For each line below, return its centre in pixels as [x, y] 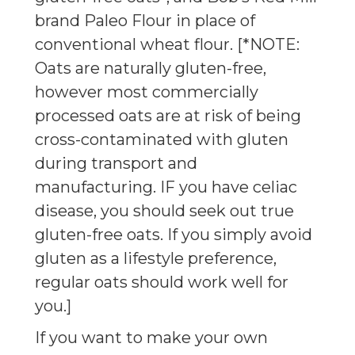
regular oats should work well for [162, 282]
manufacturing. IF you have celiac [166, 187]
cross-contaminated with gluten [162, 139]
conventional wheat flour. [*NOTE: [167, 44]
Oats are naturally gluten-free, [151, 68]
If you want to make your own [151, 337]
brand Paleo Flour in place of [145, 20]
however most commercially [147, 92]
